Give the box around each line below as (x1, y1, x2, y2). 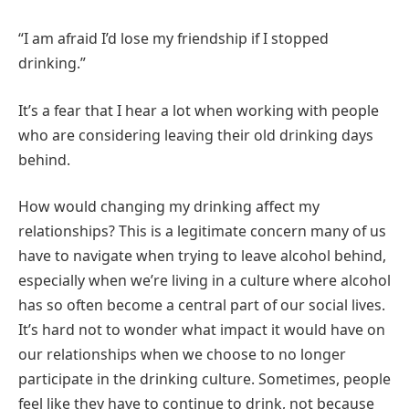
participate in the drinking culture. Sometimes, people (18, 369, 391, 390)
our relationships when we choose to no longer (18, 344, 346, 365)
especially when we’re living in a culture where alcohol (18, 270, 391, 291)
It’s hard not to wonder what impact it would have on (18, 320, 385, 341)
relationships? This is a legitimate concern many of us (18, 221, 386, 242)
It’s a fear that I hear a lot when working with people (18, 100, 379, 121)
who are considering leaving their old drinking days (18, 124, 373, 145)
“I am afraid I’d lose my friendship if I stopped (18, 28, 329, 49)
